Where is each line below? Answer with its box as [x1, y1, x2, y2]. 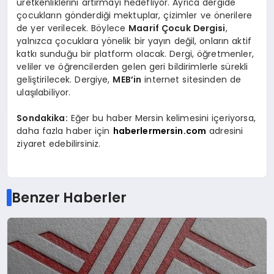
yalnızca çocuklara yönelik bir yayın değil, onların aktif [17, 35, 252, 48]
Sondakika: [17, 112, 68, 125]
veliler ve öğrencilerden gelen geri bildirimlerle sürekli [17, 61, 248, 73]
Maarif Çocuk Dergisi [128, 22, 226, 35]
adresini [206, 125, 243, 138]
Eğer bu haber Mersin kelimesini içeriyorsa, [67, 112, 256, 125]
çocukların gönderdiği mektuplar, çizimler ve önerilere [17, 9, 253, 22]
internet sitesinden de [141, 73, 242, 86]
